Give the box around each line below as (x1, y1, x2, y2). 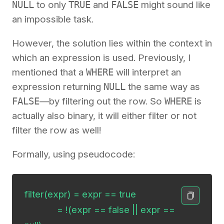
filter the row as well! (12, 124, 101, 136)
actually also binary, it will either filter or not (12, 109, 196, 121)
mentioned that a (12, 66, 86, 78)
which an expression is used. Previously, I (12, 51, 190, 63)
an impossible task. (12, 13, 93, 25)
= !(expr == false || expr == (24, 204, 57, 216)
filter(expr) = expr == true (24, 188, 136, 200)
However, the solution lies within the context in (12, 37, 212, 49)
